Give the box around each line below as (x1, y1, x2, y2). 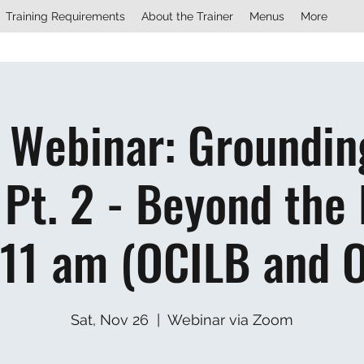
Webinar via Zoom (167, 310, 293, 328)
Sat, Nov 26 (71, 310, 149, 328)
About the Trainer (141, 10, 233, 23)
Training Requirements (6, 10, 125, 23)
